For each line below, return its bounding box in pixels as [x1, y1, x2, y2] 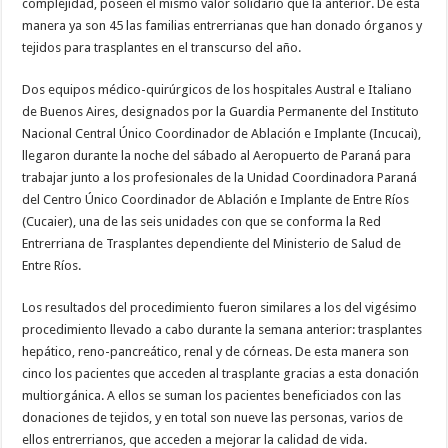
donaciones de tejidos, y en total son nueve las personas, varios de [22, 409, 404, 425]
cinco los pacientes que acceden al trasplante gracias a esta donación [22, 365, 420, 381]
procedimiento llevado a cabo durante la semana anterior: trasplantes [22, 321, 423, 337]
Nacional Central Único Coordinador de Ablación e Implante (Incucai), [22, 125, 422, 141]
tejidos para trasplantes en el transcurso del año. [22, 39, 302, 55]
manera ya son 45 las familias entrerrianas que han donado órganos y [22, 17, 423, 33]
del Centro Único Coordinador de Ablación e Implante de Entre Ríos [22, 191, 410, 207]
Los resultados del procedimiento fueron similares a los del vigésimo [22, 299, 418, 315]
